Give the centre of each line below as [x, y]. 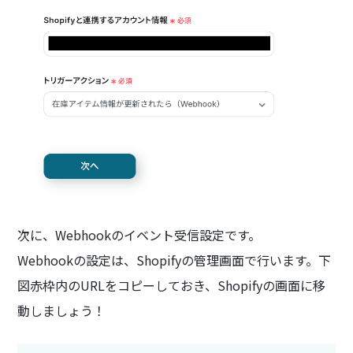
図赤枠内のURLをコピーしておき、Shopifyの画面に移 [172, 286]
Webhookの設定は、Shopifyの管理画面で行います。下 [175, 260]
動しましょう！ [62, 311]
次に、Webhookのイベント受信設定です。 [139, 235]
